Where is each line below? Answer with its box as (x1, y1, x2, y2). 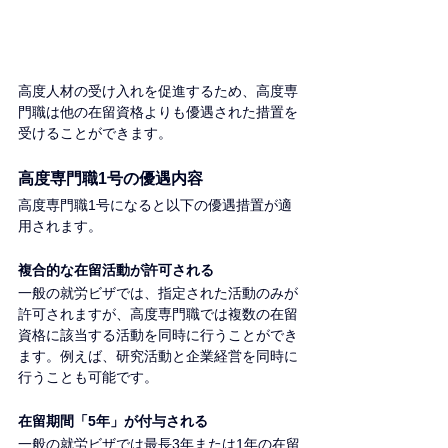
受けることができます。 (18, 125, 172, 142)
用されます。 (18, 218, 102, 235)
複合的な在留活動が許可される (18, 262, 214, 279)
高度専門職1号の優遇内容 (18, 170, 203, 188)
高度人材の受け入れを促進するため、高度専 (18, 83, 298, 100)
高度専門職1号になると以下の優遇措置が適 (18, 197, 292, 214)
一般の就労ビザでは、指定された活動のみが (18, 285, 298, 302)
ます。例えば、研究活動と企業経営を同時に (18, 348, 298, 365)
